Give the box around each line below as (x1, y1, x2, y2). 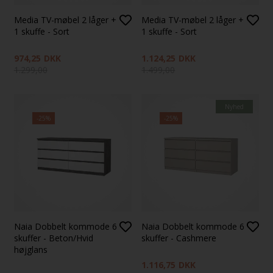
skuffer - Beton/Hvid (13, 232, 93, 244)
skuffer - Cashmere (141, 232, 217, 244)
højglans (13, 243, 48, 255)
